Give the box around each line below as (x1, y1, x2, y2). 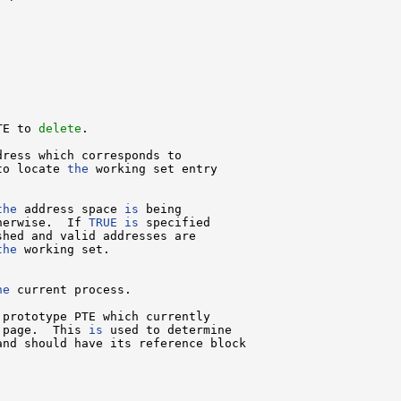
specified (139, 215, 210, 229)
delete (38, 121, 81, 135)
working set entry (89, 161, 218, 175)
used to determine (103, 322, 232, 337)
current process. (10, 282, 132, 296)
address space (17, 201, 124, 216)
